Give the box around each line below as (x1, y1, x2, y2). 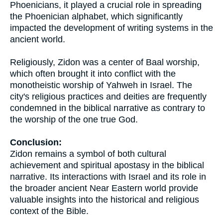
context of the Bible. (10, 206, 89, 216)
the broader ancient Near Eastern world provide (10, 183, 198, 193)
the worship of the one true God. (10, 114, 138, 124)
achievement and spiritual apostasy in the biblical (10, 160, 204, 170)
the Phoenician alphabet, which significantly (10, 11, 183, 21)
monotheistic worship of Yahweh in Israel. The (10, 80, 192, 90)
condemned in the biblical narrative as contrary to (10, 103, 205, 113)
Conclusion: (10, 137, 62, 147)
